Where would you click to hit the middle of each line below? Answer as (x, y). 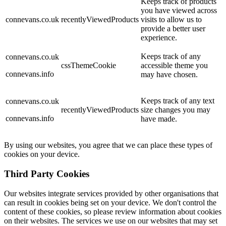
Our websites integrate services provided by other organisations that (111, 193)
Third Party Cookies (47, 174)
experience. (159, 38)
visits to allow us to (171, 20)
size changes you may (176, 110)
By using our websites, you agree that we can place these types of (108, 145)
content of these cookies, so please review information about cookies (113, 211)
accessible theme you (174, 66)
